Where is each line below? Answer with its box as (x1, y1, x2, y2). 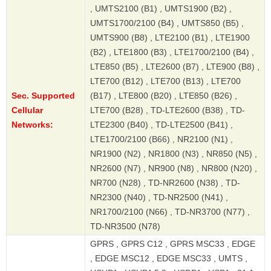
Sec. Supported (11, 91, 75, 101)
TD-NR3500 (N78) (90, 221, 160, 232)
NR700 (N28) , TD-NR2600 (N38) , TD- (90, 178, 240, 188)
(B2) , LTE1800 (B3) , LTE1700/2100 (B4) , (90, 47, 254, 57)
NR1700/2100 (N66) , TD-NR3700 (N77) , (90, 207, 250, 217)
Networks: (11, 120, 53, 130)
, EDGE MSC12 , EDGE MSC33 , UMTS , (90, 253, 247, 264)
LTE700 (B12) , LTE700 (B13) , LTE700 (90, 76, 241, 87)
